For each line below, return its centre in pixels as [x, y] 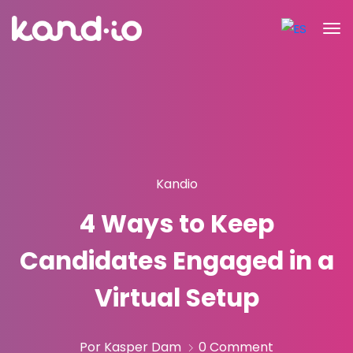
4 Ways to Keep [176, 224]
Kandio [176, 184]
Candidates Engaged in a [176, 261]
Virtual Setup [176, 298]
